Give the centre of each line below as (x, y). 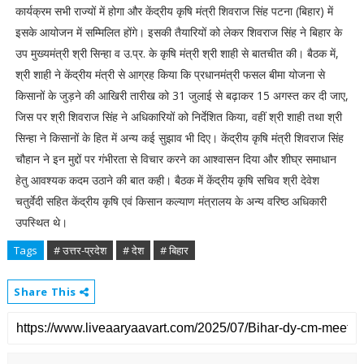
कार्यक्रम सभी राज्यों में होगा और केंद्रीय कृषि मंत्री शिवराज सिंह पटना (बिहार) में (174, 11)
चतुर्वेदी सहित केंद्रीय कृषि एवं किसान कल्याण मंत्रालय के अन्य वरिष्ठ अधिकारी (171, 201)
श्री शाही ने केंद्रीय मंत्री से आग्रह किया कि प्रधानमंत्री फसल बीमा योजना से (170, 74)
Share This (46, 292)
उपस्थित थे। (41, 222)
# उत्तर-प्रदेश (80, 250)
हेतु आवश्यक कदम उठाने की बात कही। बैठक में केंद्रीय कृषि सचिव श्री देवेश (167, 180)
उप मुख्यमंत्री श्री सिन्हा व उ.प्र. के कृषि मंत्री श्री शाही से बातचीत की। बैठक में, (177, 53)
